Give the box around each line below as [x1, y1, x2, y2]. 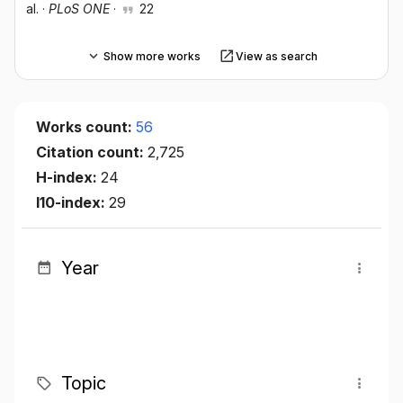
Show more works [103, 49, 201, 63]
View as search [235, 49, 318, 63]
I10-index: [36, 193, 109, 212]
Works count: [36, 118, 136, 137]
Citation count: [36, 143, 148, 162]
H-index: [36, 168, 101, 187]
